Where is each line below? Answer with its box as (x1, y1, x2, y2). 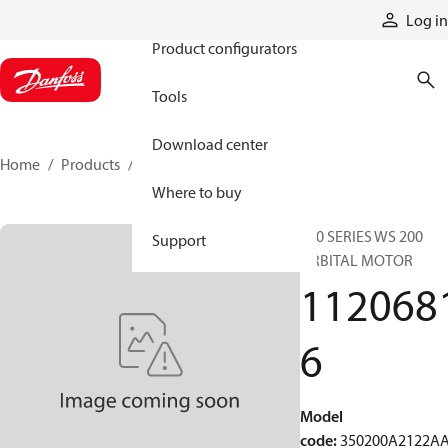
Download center (152, 134, 268, 154)
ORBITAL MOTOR (300, 250, 413, 270)
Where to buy (152, 182, 242, 202)
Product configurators (152, 38, 297, 58)
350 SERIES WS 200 (300, 226, 423, 246)
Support (152, 230, 206, 250)
